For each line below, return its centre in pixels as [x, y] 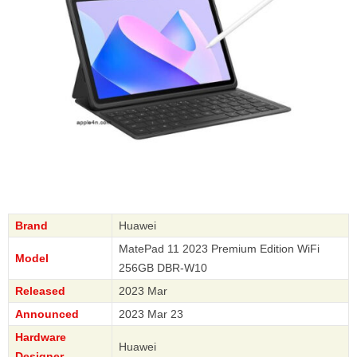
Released [40, 291]
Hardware [41, 337]
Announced [47, 314]
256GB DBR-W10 [163, 268]
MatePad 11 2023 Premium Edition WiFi [219, 249]
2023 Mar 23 [151, 314]
